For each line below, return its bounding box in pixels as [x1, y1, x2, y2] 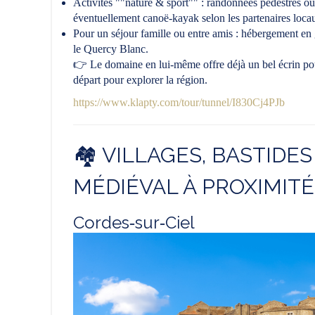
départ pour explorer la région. [73, 74, 207, 86]
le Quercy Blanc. [73, 43, 151, 56]
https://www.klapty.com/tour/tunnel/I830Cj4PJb [73, 96, 285, 109]
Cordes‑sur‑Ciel [73, 212, 195, 233]
